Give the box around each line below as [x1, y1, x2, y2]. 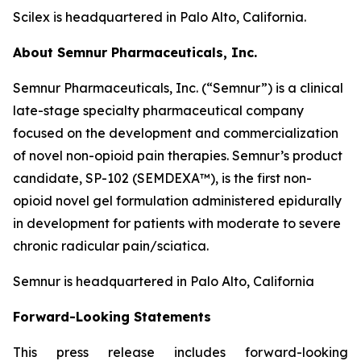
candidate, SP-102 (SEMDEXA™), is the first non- [13, 170, 312, 186]
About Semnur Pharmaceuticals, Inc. [13, 44, 257, 60]
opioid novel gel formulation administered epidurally [13, 193, 342, 209]
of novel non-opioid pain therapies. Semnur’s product [13, 147, 342, 164]
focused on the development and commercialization [13, 125, 338, 141]
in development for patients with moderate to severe [13, 215, 341, 231]
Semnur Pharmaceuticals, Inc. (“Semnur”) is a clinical [13, 80, 343, 96]
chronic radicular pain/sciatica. [13, 238, 209, 254]
